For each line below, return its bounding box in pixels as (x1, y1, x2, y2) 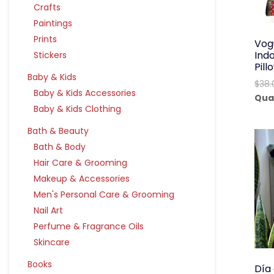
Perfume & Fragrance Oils (34, 220, 144, 232)
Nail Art (34, 204, 63, 217)
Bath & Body (34, 141, 86, 153)
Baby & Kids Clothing (34, 103, 121, 115)
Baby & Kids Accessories (34, 87, 136, 99)
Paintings (34, 17, 72, 29)
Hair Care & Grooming (34, 157, 127, 169)
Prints (34, 33, 57, 45)
